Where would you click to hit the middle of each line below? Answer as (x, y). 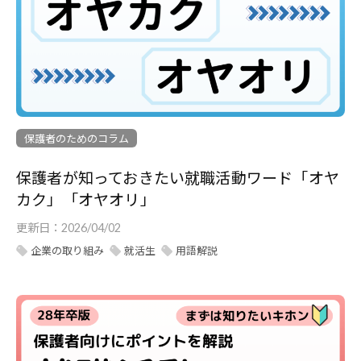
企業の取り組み (67, 251)
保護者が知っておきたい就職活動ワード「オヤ (178, 178)
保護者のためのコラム (77, 139)
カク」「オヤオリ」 (86, 200)
